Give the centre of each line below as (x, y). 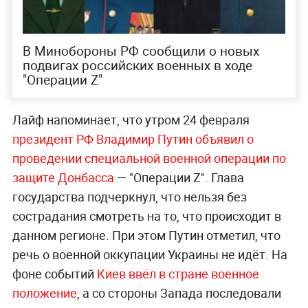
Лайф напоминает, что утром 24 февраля (131, 119)
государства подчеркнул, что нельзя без (129, 196)
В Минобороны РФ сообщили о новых (141, 51)
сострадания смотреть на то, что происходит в (146, 216)
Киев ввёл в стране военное (178, 273)
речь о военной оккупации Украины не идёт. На (150, 254)
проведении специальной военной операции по (149, 158)
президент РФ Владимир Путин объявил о (133, 139)
